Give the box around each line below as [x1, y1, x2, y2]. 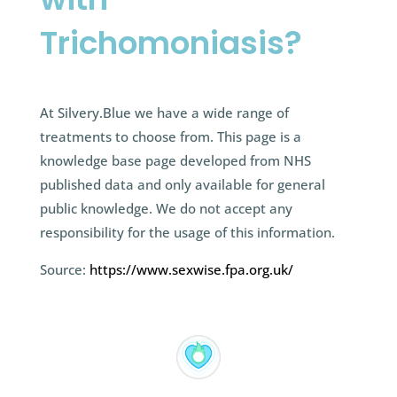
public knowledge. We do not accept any [39, 199, 292, 218]
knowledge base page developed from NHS [39, 152, 311, 170]
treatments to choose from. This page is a [39, 128, 301, 146]
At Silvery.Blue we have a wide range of [39, 104, 289, 122]
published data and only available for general [39, 175, 325, 194]
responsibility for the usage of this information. [39, 223, 335, 242]
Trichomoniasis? [39, 20, 302, 66]
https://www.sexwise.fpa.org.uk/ [89, 261, 293, 279]
